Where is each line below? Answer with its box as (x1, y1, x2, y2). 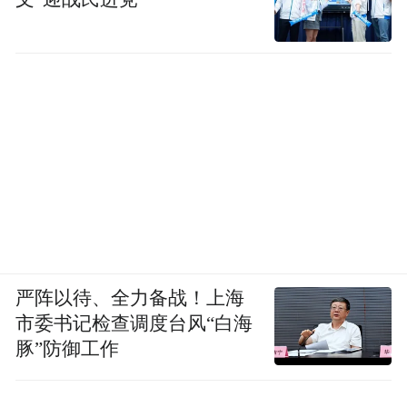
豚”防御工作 (15, 338, 120, 359)
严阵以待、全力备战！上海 (15, 287, 245, 308)
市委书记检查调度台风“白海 (15, 313, 253, 333)
